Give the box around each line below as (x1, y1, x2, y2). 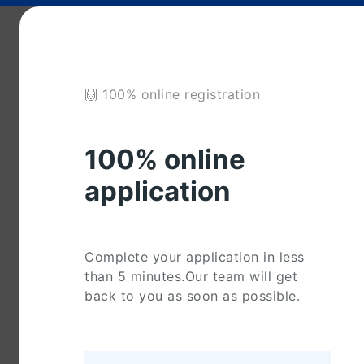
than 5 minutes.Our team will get (84, 268, 297, 285)
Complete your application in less (84, 249, 305, 266)
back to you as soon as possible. (84, 288, 300, 305)
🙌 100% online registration (84, 86, 260, 103)
